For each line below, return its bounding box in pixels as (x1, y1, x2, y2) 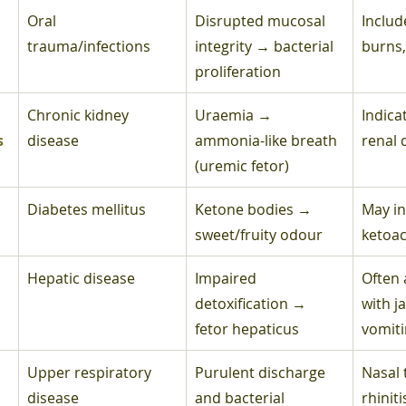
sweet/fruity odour (195, 224, 323, 245)
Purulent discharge (195, 362, 329, 382)
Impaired (195, 267, 260, 288)
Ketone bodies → (195, 198, 315, 219)
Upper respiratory (27, 362, 155, 382)
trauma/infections (27, 35, 150, 56)
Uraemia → (195, 104, 275, 125)
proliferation (195, 61, 281, 82)
